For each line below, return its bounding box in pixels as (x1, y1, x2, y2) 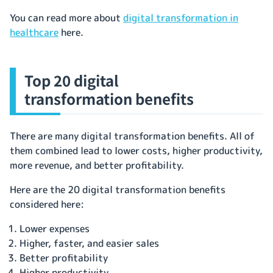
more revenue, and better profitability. (10, 158, 184, 172)
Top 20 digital (24, 69, 119, 91)
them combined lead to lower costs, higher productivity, (10, 143, 263, 157)
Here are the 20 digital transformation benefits (10, 182, 225, 196)
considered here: (10, 197, 87, 211)
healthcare (10, 25, 58, 39)
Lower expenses (19, 221, 90, 235)
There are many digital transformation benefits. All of (10, 129, 255, 143)
